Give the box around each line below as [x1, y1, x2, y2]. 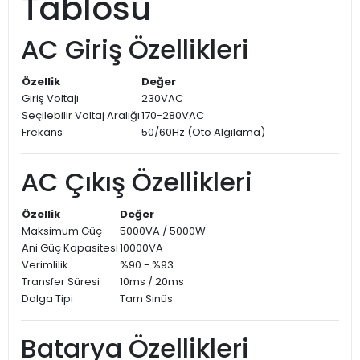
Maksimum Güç [22, 223, 102, 239]
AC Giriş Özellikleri [21, 31, 249, 68]
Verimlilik [22, 257, 68, 273]
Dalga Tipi [22, 291, 73, 307]
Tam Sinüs [120, 291, 173, 307]
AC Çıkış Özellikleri [21, 164, 252, 201]
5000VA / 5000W [120, 223, 206, 239]
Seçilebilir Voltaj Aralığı [22, 108, 140, 124]
